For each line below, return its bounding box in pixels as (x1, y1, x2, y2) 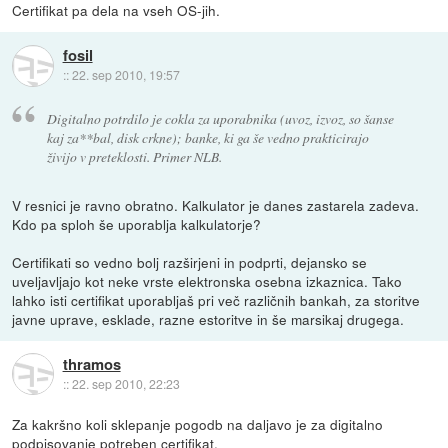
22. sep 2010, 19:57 (71, 66, 180, 84)
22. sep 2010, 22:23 (71, 375, 180, 393)
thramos (62, 353, 121, 376)
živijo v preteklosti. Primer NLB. (46, 146, 222, 166)
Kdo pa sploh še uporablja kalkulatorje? (12, 213, 262, 234)
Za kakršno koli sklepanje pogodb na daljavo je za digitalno (12, 413, 384, 434)
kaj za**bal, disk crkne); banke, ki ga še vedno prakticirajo (46, 127, 369, 147)
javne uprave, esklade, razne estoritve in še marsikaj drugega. (12, 308, 405, 329)
